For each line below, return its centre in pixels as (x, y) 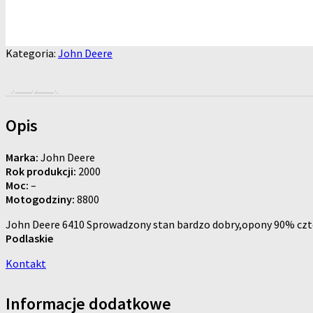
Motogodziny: (40, 199)
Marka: (22, 157)
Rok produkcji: (41, 171)
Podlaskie (29, 238)
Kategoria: (32, 53)
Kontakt (26, 263)
